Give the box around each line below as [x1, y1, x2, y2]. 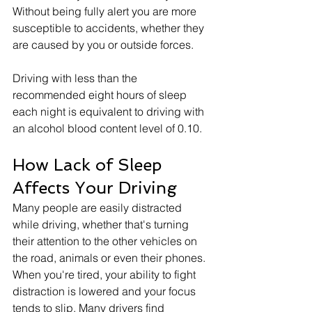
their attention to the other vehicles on [13, 233, 200, 248]
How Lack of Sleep [13, 154, 166, 175]
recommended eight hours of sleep [13, 87, 189, 102]
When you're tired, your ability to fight [13, 267, 198, 281]
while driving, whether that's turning [13, 217, 192, 231]
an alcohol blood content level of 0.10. [13, 120, 205, 135]
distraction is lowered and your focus [13, 283, 198, 298]
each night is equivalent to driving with [13, 104, 207, 118]
